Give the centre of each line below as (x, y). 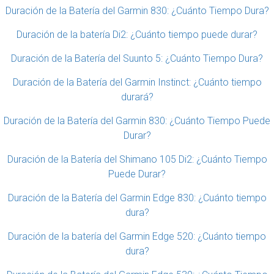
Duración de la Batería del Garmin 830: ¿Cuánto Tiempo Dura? (137, 11)
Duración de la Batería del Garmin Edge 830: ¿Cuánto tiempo (137, 198)
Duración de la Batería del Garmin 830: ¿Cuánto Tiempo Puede (137, 121)
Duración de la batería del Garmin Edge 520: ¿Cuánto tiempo (137, 236)
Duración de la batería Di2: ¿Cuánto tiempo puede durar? (137, 35)
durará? (137, 97)
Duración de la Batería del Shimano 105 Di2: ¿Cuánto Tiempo (137, 159)
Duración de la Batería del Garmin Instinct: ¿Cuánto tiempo (137, 82)
